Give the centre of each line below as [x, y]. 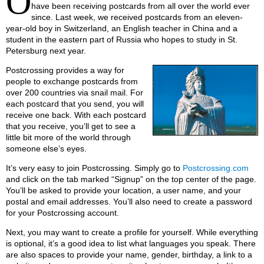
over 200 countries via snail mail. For [75, 93]
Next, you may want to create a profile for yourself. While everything [132, 232]
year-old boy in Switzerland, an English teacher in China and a [122, 29]
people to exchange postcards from [72, 82]
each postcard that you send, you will [75, 104]
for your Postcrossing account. [62, 213]
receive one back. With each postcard [76, 115]
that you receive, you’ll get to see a [71, 126]
